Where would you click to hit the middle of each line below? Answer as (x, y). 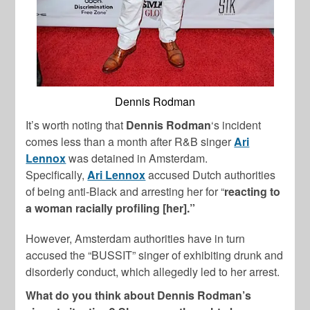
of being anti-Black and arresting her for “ (125, 191)
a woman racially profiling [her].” (111, 208)
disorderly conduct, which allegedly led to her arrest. (153, 271)
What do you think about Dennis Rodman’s (139, 295)
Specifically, (57, 174)
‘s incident (236, 125)
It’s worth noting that (76, 125)
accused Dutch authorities (212, 174)
